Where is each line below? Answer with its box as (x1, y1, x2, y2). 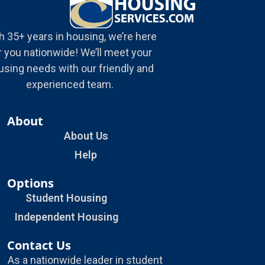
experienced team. (26, 77, 114, 91)
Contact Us (7, 237, 71, 254)
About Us (63, 130, 108, 143)
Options (7, 175, 54, 192)
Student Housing (25, 192, 107, 205)
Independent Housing (14, 211, 118, 224)
